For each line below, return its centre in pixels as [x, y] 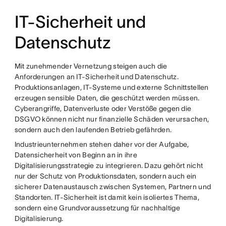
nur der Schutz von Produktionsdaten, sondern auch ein [105, 176]
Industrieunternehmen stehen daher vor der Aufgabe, [102, 145]
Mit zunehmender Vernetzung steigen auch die [91, 66]
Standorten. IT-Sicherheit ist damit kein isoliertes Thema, [107, 197]
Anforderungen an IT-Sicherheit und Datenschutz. [96, 77]
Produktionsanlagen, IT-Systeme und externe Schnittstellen [111, 88]
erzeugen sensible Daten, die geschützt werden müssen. [107, 98]
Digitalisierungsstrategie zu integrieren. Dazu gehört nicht [109, 166]
